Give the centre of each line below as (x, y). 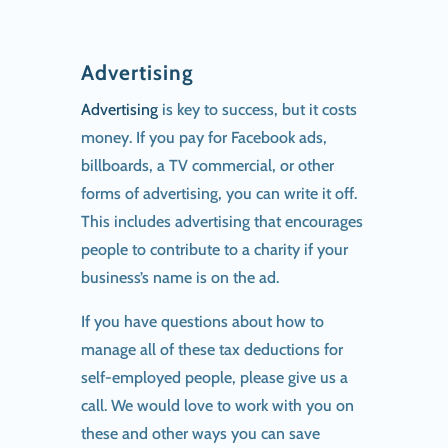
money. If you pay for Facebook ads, (203, 137)
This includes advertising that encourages (221, 221)
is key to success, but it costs (257, 109)
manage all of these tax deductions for (211, 349)
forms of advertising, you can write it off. (218, 193)
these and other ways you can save (200, 433)
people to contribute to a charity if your (214, 249)
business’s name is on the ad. (179, 277)
